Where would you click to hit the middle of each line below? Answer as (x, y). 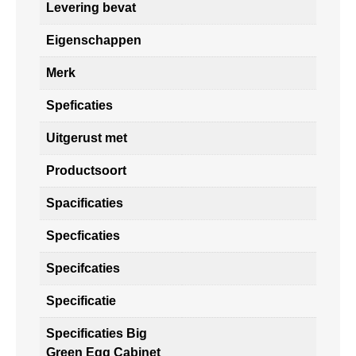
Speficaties (79, 106)
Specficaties (83, 236)
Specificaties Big (97, 334)
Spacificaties (85, 203)
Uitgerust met (87, 138)
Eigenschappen (94, 41)
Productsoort (86, 171)
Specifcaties (83, 269)
